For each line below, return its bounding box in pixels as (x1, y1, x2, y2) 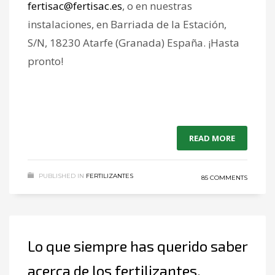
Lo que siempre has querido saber (28, 236, 247, 255)
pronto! (28, 53, 63, 68)
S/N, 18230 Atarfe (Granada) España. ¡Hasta (28, 35, 239, 50)
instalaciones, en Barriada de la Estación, (28, 17, 227, 31)
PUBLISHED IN (39, 171, 84, 180)
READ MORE (189, 132, 235, 144)
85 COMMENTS (201, 173, 247, 182)
